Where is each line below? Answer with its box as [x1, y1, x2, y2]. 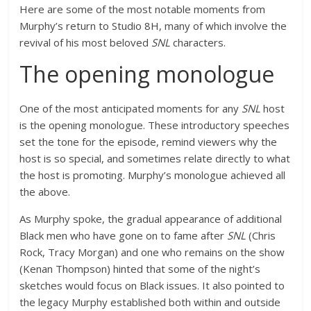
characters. [173, 35, 226, 49]
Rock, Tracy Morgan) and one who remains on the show [19, 245, 285, 259]
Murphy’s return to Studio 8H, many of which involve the [19, 19, 287, 33]
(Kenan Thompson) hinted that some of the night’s [19, 262, 261, 276]
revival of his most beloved [19, 35, 152, 49]
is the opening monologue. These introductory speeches [19, 118, 290, 132]
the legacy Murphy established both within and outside [19, 295, 281, 309]
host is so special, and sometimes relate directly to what [19, 151, 291, 165]
